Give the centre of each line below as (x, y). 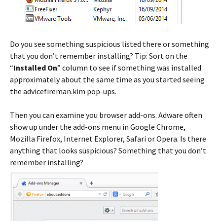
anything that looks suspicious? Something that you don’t (108, 150)
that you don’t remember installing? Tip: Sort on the (99, 55)
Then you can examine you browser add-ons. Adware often (106, 115)
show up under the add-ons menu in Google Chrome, (98, 127)
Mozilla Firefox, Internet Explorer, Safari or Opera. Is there (108, 138)
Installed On (35, 67)
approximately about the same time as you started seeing (107, 79)
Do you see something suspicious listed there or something (110, 44)
